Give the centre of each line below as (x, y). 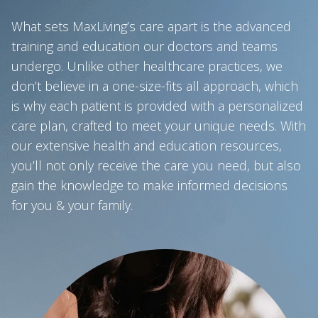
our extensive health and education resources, (147, 145)
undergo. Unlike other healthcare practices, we (147, 66)
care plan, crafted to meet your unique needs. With (159, 125)
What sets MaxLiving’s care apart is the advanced (151, 26)
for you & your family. (72, 205)
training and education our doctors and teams (144, 46)
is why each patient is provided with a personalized (157, 105)
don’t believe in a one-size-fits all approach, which (155, 86)
